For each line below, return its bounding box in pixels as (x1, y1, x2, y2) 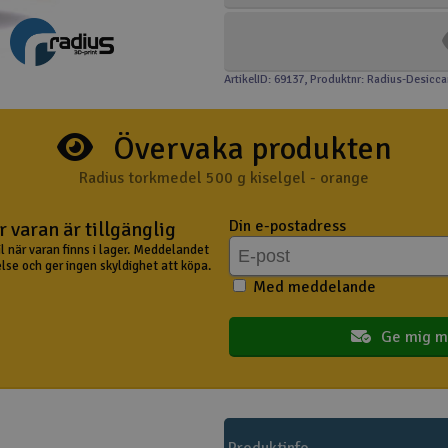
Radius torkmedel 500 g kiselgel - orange (79, 168, 369, 188)
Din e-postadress (229, 216, 346, 236)
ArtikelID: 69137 (224, 72, 304, 87)
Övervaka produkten (112, 129, 392, 168)
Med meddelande (249, 277, 376, 297)
